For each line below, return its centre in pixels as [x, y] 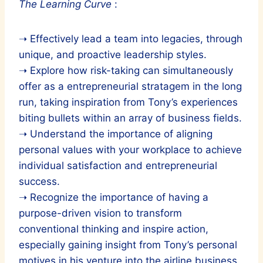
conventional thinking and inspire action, [114, 229]
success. [39, 181]
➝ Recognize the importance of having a [114, 197]
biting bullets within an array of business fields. [130, 118]
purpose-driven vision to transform [100, 213]
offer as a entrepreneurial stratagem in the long [130, 86]
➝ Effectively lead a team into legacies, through [131, 38]
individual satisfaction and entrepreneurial [118, 165]
